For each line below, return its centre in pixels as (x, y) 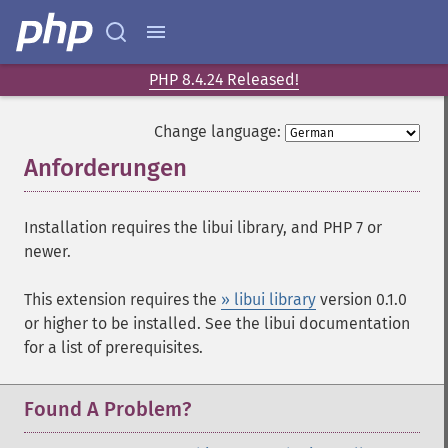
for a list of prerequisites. (113, 347)
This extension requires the (122, 299)
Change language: (217, 131)
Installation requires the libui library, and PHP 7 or (203, 227)
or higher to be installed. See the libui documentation (217, 323)
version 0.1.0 (361, 299)
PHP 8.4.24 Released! (224, 79)
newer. (47, 251)
